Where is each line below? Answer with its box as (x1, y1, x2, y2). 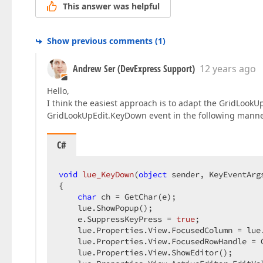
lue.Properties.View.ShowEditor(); (59, 247, 242, 258)
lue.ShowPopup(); (59, 203, 162, 214)
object (139, 169, 167, 180)
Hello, (47, 85, 69, 97)
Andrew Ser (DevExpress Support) (73, 62, 195, 76)
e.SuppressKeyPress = (59, 214, 176, 225)
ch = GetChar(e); (96, 191, 186, 203)
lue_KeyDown (82, 169, 134, 180)
